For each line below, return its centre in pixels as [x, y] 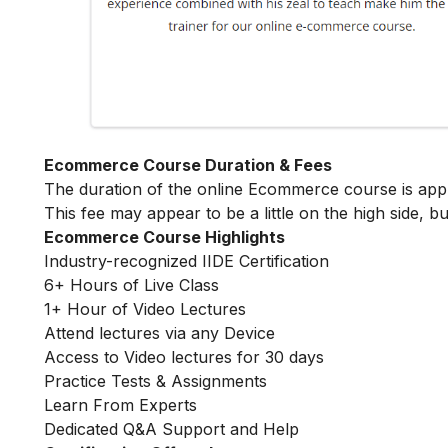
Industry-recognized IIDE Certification [186, 260]
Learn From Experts [120, 404]
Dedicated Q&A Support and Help [171, 428]
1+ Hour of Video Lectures [145, 308]
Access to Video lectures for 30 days [184, 356]
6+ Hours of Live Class [131, 284]
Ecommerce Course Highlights [164, 236]
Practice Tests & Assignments [155, 380]
